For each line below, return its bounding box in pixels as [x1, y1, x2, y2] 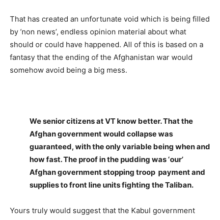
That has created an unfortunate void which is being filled [10, 14, 210, 24]
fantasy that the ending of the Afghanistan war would [10, 53, 192, 62]
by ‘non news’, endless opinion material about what [10, 27, 186, 36]
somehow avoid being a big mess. [10, 65, 127, 75]
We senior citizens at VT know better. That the [29, 116, 193, 126]
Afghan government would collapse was [29, 129, 173, 138]
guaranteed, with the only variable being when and [29, 142, 210, 151]
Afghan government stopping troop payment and [29, 167, 205, 177]
